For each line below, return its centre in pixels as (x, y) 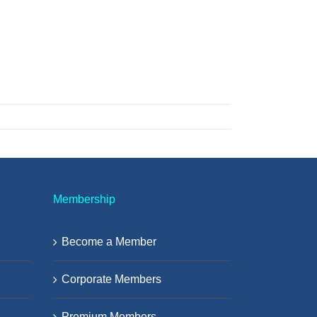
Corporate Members (111, 279)
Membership (84, 199)
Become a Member (109, 241)
